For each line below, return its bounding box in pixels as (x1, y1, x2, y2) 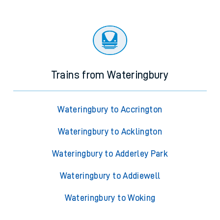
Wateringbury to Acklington (57, 127, 163, 137)
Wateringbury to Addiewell (59, 171, 161, 181)
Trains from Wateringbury (51, 70, 169, 81)
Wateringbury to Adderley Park (52, 149, 168, 159)
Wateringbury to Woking (64, 193, 156, 203)
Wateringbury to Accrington (57, 105, 163, 114)
